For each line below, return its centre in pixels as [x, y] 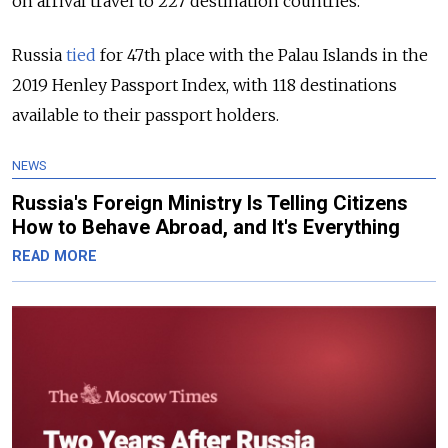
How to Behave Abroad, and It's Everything [206, 227]
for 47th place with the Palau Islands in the [262, 55]
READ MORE [54, 256]
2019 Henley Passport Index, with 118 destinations [204, 85]
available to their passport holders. [145, 115]
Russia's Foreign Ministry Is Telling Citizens [210, 203]
